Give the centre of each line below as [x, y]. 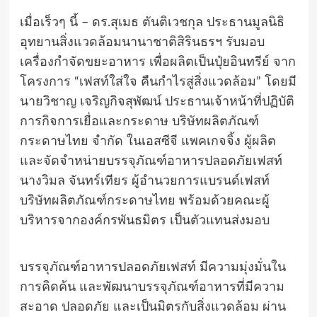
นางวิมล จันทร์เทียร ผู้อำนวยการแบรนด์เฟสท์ [144, 181]
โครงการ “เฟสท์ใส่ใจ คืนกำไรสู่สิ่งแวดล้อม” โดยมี [158, 82]
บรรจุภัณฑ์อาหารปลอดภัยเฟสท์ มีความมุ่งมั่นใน [152, 268]
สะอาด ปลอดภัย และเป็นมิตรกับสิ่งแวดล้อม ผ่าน [152, 307]
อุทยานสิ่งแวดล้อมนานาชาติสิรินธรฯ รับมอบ [142, 43]
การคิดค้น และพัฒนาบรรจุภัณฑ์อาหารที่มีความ [152, 288]
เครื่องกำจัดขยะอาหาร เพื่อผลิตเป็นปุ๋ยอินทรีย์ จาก [157, 63]
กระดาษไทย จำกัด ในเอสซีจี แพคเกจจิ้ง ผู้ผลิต [148, 142]
